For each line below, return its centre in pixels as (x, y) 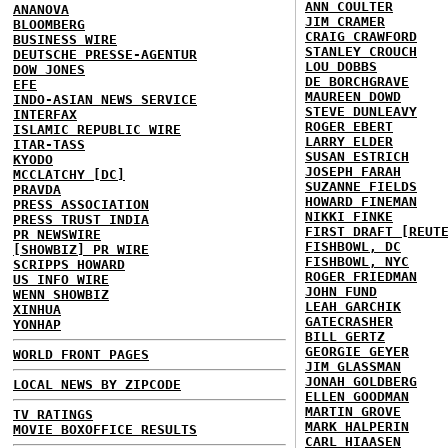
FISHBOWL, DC (353, 246)
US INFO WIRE (61, 279)
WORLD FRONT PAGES (81, 354)
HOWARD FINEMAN (361, 201)
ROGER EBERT (349, 126)
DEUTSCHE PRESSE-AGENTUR (105, 54)
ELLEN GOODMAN (357, 396)
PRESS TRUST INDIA (81, 219)
